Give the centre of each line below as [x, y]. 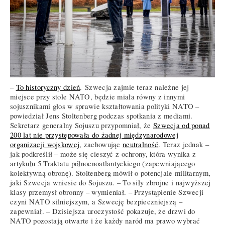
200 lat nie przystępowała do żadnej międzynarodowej [94, 135]
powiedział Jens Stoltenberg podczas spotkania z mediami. [101, 116]
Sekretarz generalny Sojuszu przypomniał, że [82, 125]
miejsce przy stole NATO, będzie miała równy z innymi [98, 96]
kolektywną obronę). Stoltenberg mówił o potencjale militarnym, [110, 173]
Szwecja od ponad [181, 125]
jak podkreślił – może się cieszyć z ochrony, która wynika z [103, 154]
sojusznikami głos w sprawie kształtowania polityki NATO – [105, 106]
